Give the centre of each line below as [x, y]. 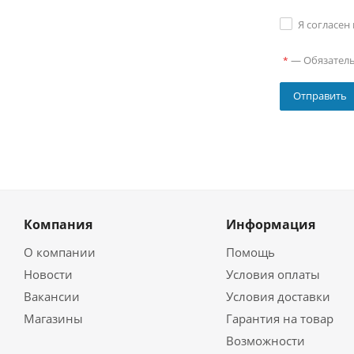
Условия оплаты [273, 275]
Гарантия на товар [279, 319]
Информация [270, 225]
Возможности [265, 341]
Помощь [250, 252]
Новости [48, 275]
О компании [60, 252]
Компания [58, 225]
